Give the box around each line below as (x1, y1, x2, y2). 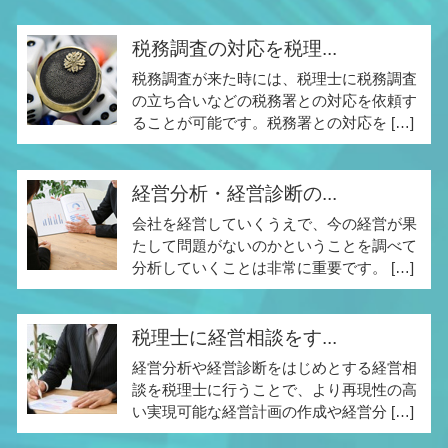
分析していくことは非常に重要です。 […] (132, 258, 414, 276)
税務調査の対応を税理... (132, 38, 337, 60)
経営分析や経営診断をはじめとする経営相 (132, 359, 417, 377)
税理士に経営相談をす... (132, 327, 337, 349)
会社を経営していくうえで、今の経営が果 (132, 214, 417, 232)
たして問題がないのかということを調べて (132, 236, 417, 254)
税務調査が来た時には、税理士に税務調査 (132, 70, 417, 88)
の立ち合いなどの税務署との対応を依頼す (132, 92, 417, 110)
